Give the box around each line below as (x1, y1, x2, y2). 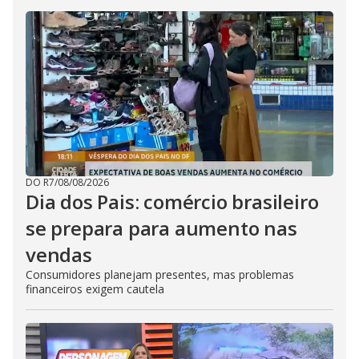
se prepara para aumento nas (26, 215, 297, 241)
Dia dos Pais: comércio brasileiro (26, 188, 319, 215)
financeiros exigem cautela (26, 281, 164, 296)
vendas (26, 241, 92, 268)
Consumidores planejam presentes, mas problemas (26, 267, 294, 282)
